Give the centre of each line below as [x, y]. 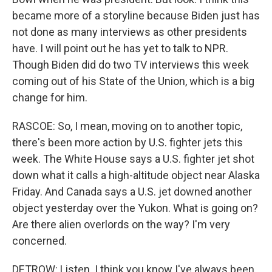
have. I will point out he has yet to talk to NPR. [120, 49]
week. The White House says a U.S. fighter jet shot [133, 159]
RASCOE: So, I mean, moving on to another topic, [127, 126]
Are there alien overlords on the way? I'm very [121, 225]
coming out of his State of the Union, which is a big [133, 81]
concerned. [39, 241]
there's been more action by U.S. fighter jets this [127, 143]
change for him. [50, 98]
